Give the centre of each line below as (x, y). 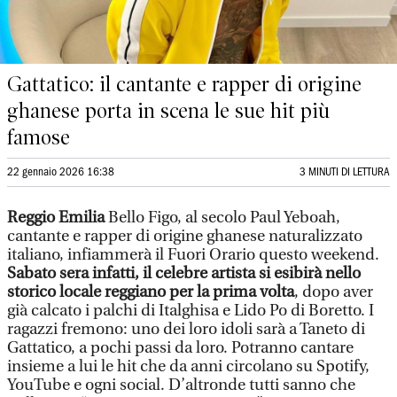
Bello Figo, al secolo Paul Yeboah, (224, 218)
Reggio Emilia (58, 218)
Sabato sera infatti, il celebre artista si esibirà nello (184, 273)
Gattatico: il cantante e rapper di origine (184, 84)
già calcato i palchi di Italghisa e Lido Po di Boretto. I (191, 311)
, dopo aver (334, 292)
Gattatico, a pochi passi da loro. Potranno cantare (180, 348)
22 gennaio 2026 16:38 (61, 172)
